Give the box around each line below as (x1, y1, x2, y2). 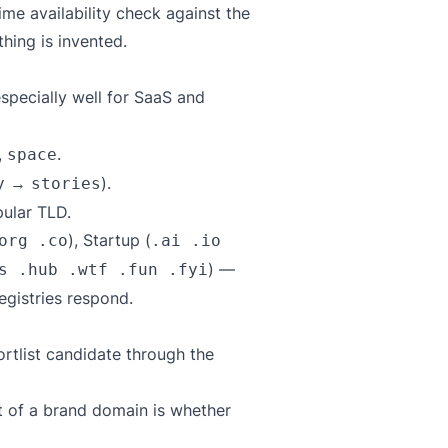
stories (31, 174, 101, 193)
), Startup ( (68, 230, 151, 250)
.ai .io (151, 231, 221, 250)
